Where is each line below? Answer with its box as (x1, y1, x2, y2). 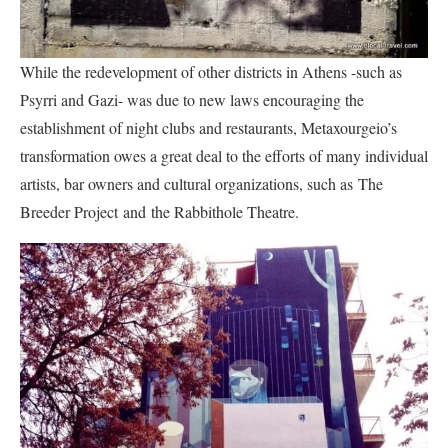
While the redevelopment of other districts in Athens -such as (20, 60, 402, 82)
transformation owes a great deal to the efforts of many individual (20, 144, 428, 166)
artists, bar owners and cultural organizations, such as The (20, 172, 383, 194)
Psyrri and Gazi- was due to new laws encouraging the (20, 88, 364, 110)
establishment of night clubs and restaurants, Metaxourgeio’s (20, 116, 397, 138)
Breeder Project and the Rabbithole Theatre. (20, 200, 299, 222)
